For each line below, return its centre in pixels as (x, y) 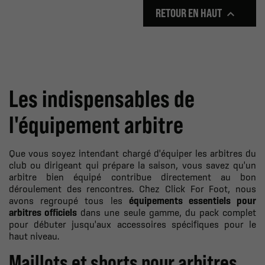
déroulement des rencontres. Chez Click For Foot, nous (132, 188)
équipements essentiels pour (193, 200)
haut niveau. (34, 236)
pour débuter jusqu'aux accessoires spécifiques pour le (132, 224)
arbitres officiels (43, 212)
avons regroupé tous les (69, 200)
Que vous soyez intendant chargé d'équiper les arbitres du (132, 153)
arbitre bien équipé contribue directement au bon (132, 177)
